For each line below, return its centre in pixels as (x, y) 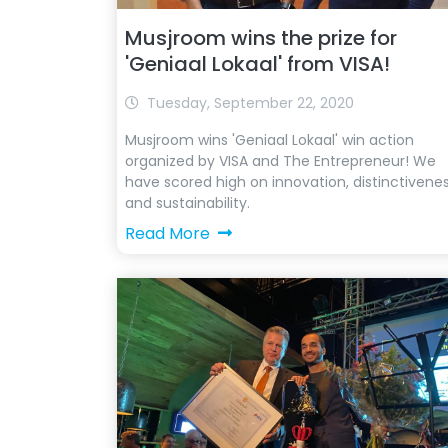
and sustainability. (187, 203)
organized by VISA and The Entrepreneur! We (280, 161)
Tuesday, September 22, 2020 (250, 103)
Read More (167, 233)
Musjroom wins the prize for (261, 38)
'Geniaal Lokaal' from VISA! (257, 64)
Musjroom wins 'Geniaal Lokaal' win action (269, 140)
